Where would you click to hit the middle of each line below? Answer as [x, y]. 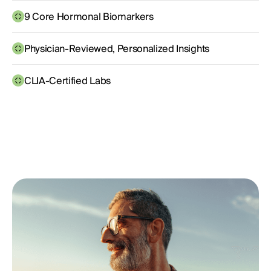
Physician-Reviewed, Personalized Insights [117, 49]
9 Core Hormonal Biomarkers [89, 17]
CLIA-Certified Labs [67, 81]
